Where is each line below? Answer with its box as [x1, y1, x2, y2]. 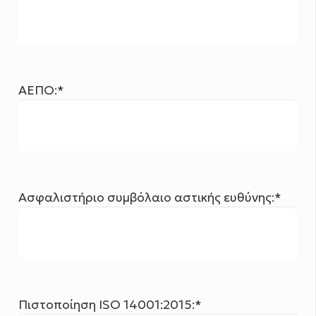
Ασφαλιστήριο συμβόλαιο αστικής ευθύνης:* [18, 190, 282, 206]
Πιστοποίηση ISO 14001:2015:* [18, 297, 202, 313]
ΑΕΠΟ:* [18, 83, 65, 99]
